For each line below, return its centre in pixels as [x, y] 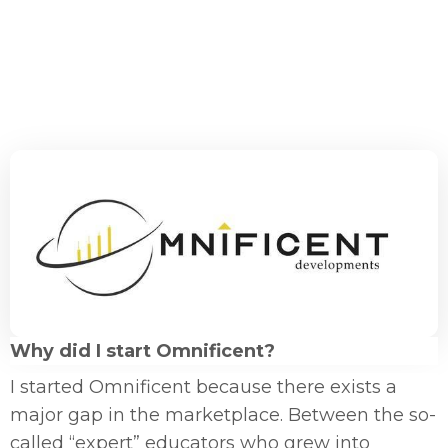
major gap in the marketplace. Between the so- [223, 414]
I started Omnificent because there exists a [203, 386]
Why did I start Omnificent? [142, 350]
